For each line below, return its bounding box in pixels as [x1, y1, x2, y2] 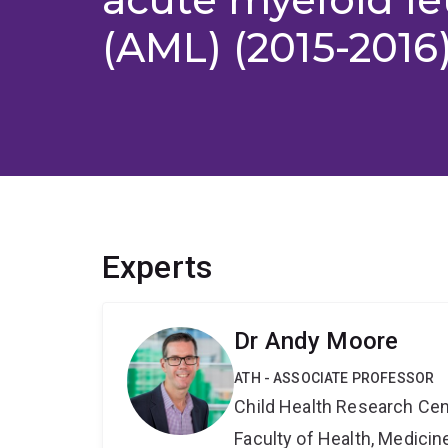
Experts [102, 248, 213, 287]
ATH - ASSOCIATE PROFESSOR [234, 370, 435, 387]
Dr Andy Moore [234, 327, 399, 356]
